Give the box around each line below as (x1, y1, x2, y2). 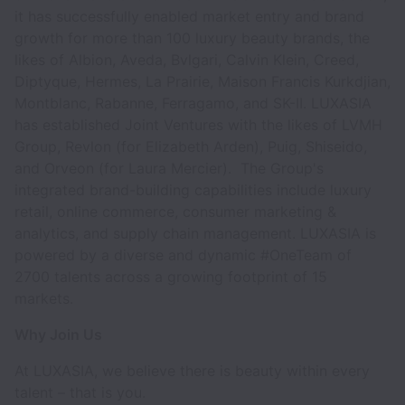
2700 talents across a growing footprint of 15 (14, 268, 327, 286)
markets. (14, 289, 78, 307)
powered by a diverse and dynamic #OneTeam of (14, 246, 352, 264)
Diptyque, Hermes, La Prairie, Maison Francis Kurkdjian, (14, 72, 391, 90)
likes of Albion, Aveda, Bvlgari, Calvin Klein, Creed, (14, 51, 359, 69)
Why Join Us (14, 325, 106, 344)
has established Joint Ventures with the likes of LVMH (14, 116, 382, 134)
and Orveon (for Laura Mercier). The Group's (14, 159, 324, 177)
